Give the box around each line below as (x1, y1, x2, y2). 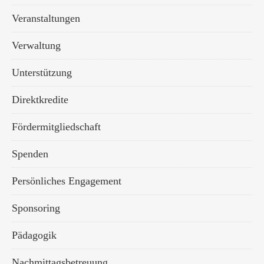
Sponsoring (12, 202, 60, 214)
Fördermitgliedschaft (12, 121, 101, 133)
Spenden (12, 148, 48, 160)
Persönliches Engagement (12, 175, 121, 187)
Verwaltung (12, 39, 61, 51)
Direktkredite (12, 94, 68, 105)
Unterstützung (12, 67, 72, 78)
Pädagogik (12, 229, 57, 241)
